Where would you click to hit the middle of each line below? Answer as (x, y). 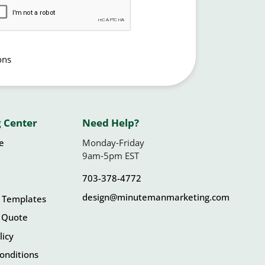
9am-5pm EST (138, 155)
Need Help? (112, 122)
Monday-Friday (113, 142)
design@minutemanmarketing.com (156, 197)
